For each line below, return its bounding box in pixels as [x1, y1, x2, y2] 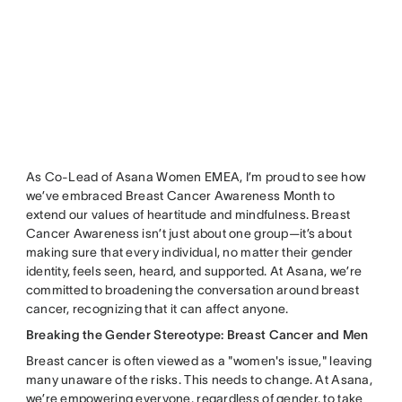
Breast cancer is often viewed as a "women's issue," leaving [25, 353, 372, 368]
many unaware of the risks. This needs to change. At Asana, [25, 371, 372, 387]
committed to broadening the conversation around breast [25, 282, 359, 297]
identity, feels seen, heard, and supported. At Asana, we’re [25, 263, 363, 278]
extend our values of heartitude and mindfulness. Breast [25, 206, 351, 222]
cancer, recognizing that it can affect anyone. [25, 301, 289, 316]
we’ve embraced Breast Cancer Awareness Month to [25, 188, 335, 203]
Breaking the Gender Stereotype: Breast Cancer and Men [25, 327, 369, 342]
